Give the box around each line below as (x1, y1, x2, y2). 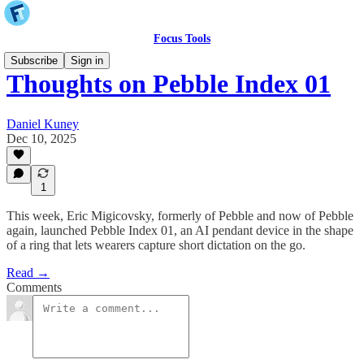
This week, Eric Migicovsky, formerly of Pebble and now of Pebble (6, 209, 353, 223)
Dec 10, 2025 (6, 131, 76, 145)
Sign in (71, 54, 103, 67)
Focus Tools (154, 32, 210, 45)
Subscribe (11, 54, 58, 67)
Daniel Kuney (6, 116, 79, 131)
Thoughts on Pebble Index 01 (6, 69, 331, 99)
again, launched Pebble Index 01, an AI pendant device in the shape (6, 223, 353, 237)
